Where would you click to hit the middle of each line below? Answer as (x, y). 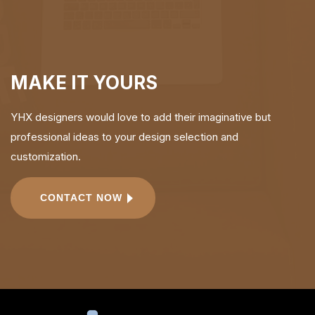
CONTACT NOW (81, 198)
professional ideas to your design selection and (124, 137)
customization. (46, 156)
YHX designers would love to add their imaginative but (141, 117)
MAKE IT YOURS (84, 83)
